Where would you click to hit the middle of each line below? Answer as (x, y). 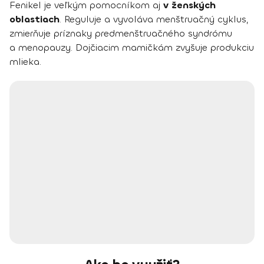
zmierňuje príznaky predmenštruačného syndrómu (121, 33)
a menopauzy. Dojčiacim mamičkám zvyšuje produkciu (132, 47)
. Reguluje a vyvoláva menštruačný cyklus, (154, 19)
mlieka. (25, 61)
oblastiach (34, 19)
